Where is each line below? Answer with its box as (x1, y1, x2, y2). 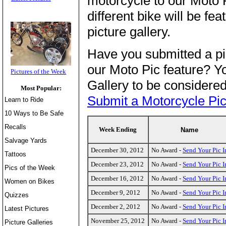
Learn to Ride (5, 95, 44, 103)
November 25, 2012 (91, 217, 145, 225)
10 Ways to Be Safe (5, 109, 64, 117)
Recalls (5, 123, 27, 131)
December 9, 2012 (91, 189, 140, 197)
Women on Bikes (5, 177, 55, 185)
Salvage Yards (5, 136, 47, 144)
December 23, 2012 (91, 160, 144, 168)
